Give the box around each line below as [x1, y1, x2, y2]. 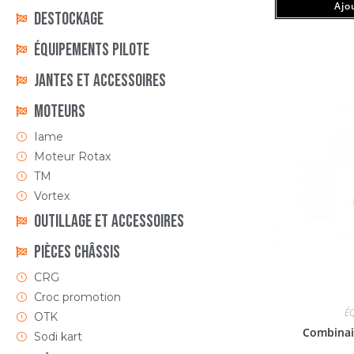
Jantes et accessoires [33, 70, 166, 92]
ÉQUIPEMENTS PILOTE [33, 39, 149, 61]
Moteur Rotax [33, 149, 111, 164]
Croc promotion [33, 289, 121, 304]
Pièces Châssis [33, 241, 120, 263]
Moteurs [33, 100, 85, 122]
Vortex [33, 188, 70, 203]
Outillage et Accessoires [33, 210, 184, 232]
